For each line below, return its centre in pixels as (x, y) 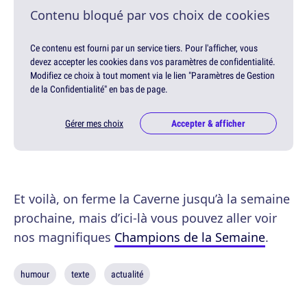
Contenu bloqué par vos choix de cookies (150, 15)
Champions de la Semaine (190, 237)
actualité (127, 274)
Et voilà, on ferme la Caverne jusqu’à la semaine (152, 198)
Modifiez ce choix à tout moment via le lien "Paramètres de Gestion (152, 75)
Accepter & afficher (208, 123)
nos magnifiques (64, 237)
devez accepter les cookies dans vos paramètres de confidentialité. (153, 61)
